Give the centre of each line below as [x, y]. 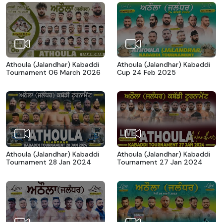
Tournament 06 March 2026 [53, 73]
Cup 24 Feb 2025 [146, 73]
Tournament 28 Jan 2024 [49, 162]
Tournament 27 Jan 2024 [160, 162]
